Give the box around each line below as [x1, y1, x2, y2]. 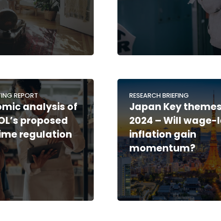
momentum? [129, 141, 196, 155]
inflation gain [129, 127, 197, 141]
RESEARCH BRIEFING [129, 91, 189, 100]
